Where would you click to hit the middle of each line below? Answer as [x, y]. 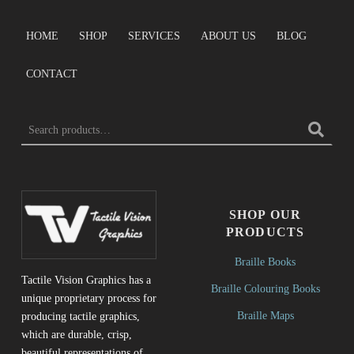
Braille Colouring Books [265, 289]
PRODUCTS [265, 232]
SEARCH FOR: [32, 111]
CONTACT [51, 73]
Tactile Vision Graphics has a [86, 279]
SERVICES [154, 35]
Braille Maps [265, 316]
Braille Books [265, 262]
